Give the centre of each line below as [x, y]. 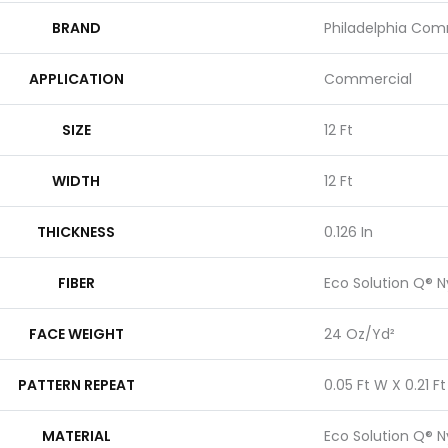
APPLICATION [76, 78]
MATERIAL [76, 435]
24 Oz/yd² [359, 333]
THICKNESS [76, 231]
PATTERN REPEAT [76, 384]
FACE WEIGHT [76, 333]
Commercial [368, 78]
